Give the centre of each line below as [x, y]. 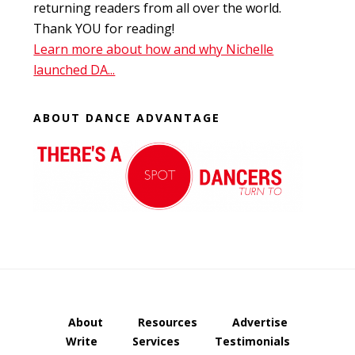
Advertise [260, 322]
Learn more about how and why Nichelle [154, 50]
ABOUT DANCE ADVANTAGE [127, 118]
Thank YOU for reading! [104, 29]
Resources [167, 322]
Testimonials [252, 341]
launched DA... [74, 70]
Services [156, 341]
